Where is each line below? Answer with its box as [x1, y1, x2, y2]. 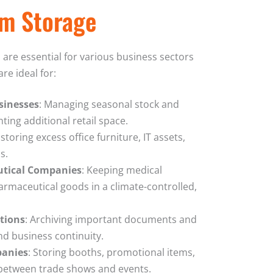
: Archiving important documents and [25, 212, 197, 226]
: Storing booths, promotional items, [28, 245, 195, 259]
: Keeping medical [82, 163, 162, 177]
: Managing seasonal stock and [39, 97, 179, 111]
